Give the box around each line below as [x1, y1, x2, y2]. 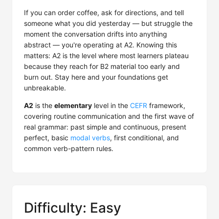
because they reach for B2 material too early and [24, 62, 180, 70]
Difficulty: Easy [24, 199, 121, 216]
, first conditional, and [110, 133, 179, 142]
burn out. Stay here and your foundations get [24, 73, 168, 81]
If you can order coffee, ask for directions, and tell [24, 8, 184, 17]
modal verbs [70, 133, 110, 142]
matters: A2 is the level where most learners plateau [24, 51, 189, 60]
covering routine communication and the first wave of [24, 112, 194, 120]
